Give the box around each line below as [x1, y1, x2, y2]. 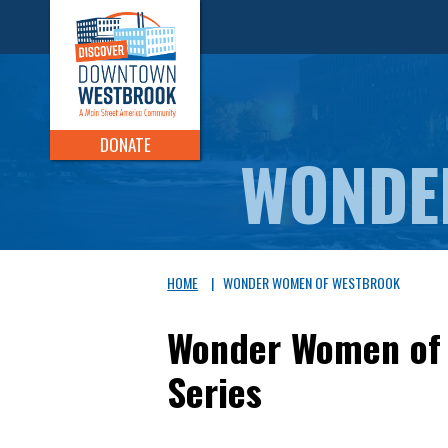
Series [167, 363, 263, 419]
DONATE [99, 131, 151, 157]
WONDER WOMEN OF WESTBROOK [223, 271, 401, 293]
